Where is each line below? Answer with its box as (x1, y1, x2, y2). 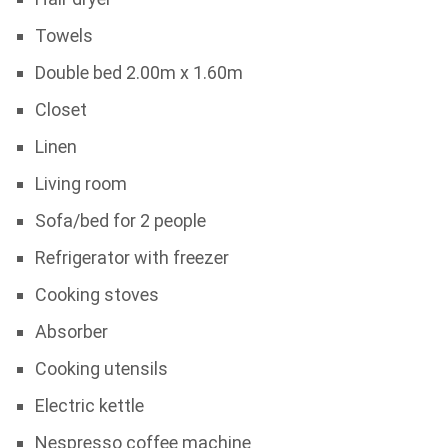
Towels (34, 25, 93, 46)
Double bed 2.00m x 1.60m (34, 62, 243, 83)
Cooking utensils (34, 358, 168, 379)
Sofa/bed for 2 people (34, 210, 206, 231)
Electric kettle (34, 395, 144, 416)
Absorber (34, 321, 108, 342)
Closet (34, 99, 87, 120)
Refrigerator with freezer (34, 247, 229, 268)
